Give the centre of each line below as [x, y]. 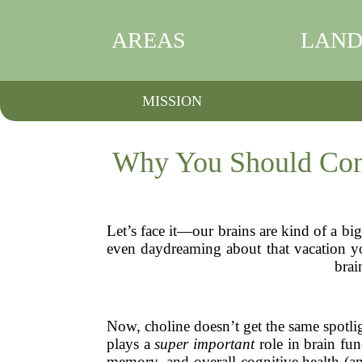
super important [205, 344]
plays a [131, 344]
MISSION [172, 101]
